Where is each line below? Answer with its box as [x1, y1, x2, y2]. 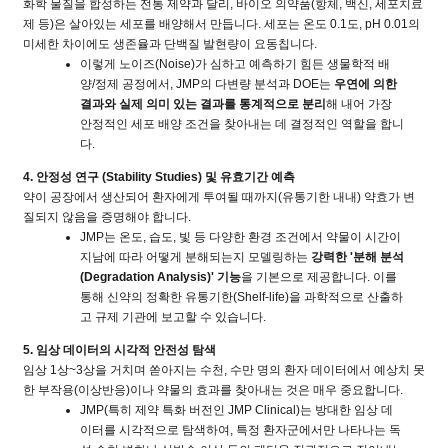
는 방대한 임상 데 [300, 403, 393, 417]
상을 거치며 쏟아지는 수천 [83, 363, 224, 377]
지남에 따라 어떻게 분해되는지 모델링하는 [80, 250, 311, 264]
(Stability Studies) [99, 170, 205, 184]
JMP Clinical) [225, 403, 300, 417]
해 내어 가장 [326, 97, 392, 111]
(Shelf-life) [233, 290, 289, 304]
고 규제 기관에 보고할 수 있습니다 [80, 310, 263, 324]
